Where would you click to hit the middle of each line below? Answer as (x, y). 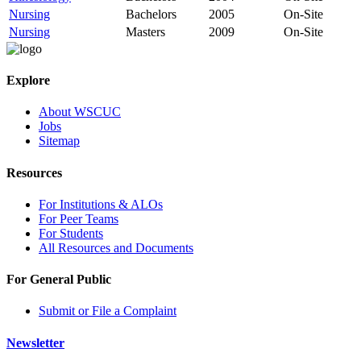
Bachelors (151, 14)
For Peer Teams (79, 218)
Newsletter (35, 342)
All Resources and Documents (116, 247)
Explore (28, 81)
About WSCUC (80, 112)
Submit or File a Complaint (108, 311)
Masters (145, 31)
